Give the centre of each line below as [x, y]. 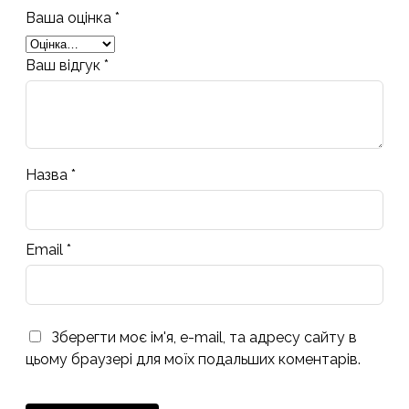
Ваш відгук [65, 66]
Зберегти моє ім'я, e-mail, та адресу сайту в [204, 338]
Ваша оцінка [70, 18]
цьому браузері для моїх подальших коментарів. [193, 360]
